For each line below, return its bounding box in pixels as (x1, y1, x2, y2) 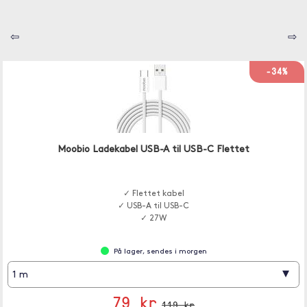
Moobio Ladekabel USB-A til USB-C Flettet (58, 145, 249, 155)
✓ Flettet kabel (123, 190, 184, 198)
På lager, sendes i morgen (113, 248, 207, 256)
